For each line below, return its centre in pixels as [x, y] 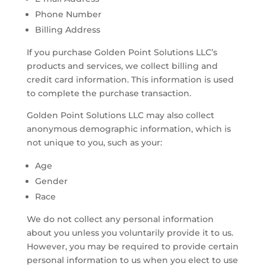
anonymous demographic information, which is [129, 129]
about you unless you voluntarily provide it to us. [130, 232]
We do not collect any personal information [120, 219]
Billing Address [67, 29]
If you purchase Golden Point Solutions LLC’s [122, 52]
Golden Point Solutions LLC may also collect [120, 115]
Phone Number [68, 14]
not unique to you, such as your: [94, 142]
